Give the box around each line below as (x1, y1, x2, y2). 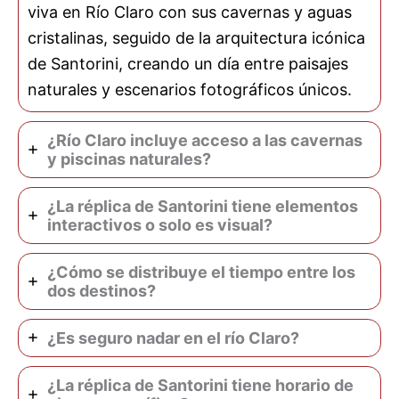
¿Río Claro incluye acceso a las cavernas (47, 130, 362, 150)
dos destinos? (47, 281, 156, 300)
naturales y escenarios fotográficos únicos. (28, 79, 352, 99)
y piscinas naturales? (47, 149, 211, 168)
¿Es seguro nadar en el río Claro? (47, 328, 299, 347)
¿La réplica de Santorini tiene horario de (47, 375, 354, 395)
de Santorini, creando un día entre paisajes (28, 53, 348, 73)
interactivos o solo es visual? (47, 215, 273, 234)
